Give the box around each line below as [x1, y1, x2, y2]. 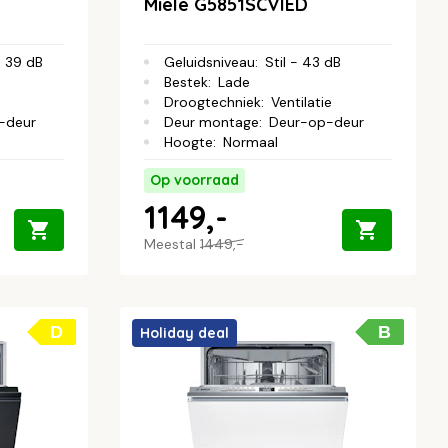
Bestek [164, 72, 208, 91]
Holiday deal [140, 323, 229, 342]
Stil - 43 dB [265, 52, 341, 71]
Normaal [223, 132, 278, 151]
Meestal [144, 234, 200, 253]
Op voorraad [150, 170, 239, 189]
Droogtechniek [164, 92, 261, 111]
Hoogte [164, 132, 213, 151]
